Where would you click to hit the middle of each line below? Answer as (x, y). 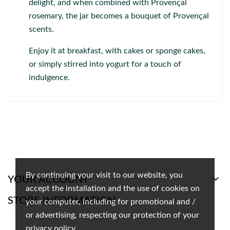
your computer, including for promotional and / (111, 202)
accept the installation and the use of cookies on (113, 188)
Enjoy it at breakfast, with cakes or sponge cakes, (117, 51)
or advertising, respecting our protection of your (112, 215)
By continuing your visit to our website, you (104, 175)
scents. (41, 29)
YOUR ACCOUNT (48, 180)
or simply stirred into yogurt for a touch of (105, 64)
